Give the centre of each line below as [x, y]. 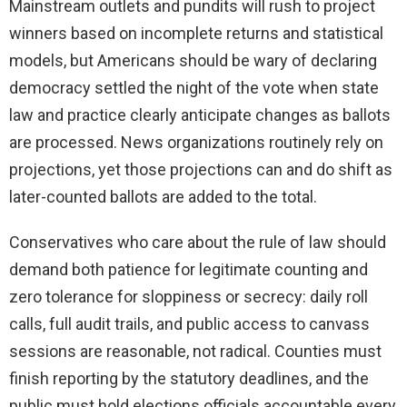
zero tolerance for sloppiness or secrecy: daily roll [189, 297]
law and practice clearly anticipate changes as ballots [200, 115]
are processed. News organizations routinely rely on [196, 143]
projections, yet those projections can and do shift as [201, 170]
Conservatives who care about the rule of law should [198, 243]
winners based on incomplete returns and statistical [196, 34]
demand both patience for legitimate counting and [189, 270]
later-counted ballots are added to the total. [163, 197]
